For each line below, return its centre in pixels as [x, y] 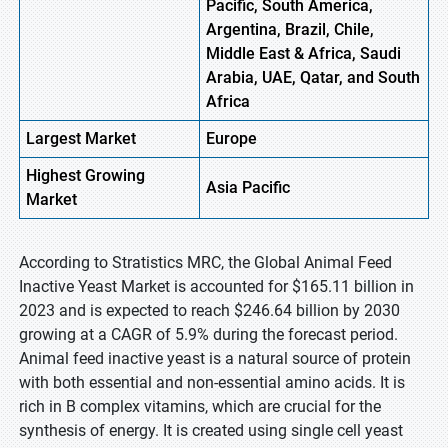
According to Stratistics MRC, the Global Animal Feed [205, 262]
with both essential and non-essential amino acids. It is [212, 382]
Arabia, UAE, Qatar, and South [313, 77]
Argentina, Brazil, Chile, [290, 29]
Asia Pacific [248, 187]
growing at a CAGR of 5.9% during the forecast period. [208, 334]
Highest [53, 175]
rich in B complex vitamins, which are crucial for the [200, 406]
